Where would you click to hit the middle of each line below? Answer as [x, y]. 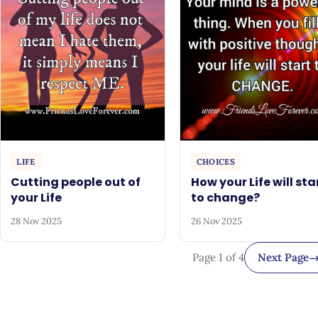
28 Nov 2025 [37, 221]
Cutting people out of [76, 182]
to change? [225, 197]
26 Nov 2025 [216, 221]
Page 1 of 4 [219, 258]
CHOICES [216, 161]
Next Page [283, 258]
